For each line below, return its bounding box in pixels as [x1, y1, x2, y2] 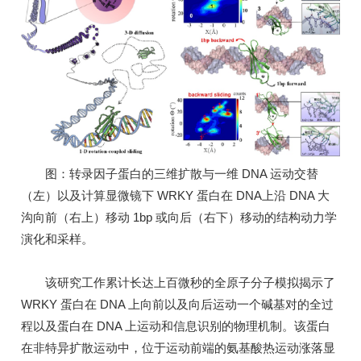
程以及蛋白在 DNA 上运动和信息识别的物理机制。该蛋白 [21, 319, 330, 334]
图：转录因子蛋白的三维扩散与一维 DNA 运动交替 [21, 167, 318, 181]
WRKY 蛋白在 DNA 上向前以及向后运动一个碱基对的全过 [21, 297, 334, 312]
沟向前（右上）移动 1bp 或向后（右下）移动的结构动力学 [21, 210, 337, 225]
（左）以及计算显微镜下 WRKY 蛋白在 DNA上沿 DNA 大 [21, 189, 330, 203]
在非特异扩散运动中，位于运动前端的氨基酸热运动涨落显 [21, 341, 335, 355]
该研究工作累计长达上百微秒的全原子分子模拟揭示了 [21, 276, 335, 290]
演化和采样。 [21, 232, 93, 247]
